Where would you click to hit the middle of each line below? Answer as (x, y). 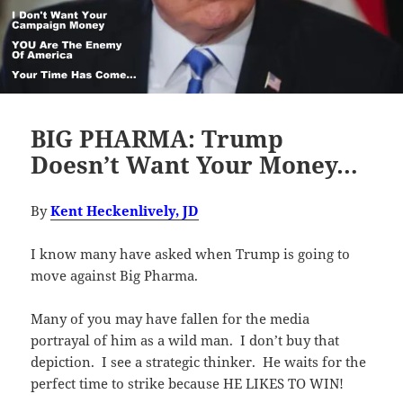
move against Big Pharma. (115, 276)
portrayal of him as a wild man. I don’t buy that (185, 340)
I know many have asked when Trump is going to (191, 254)
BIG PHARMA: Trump (157, 139)
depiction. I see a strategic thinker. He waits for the (199, 362)
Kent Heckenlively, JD (125, 211)
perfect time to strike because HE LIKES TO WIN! (188, 384)
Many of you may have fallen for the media (170, 319)
